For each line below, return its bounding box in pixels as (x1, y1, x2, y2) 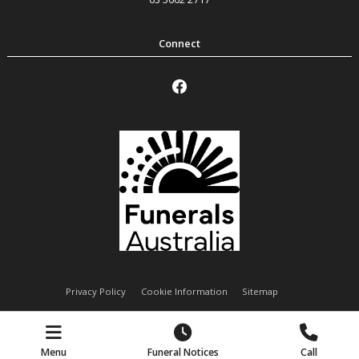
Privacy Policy (65, 284, 126, 297)
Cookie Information (140, 284, 228, 297)
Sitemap (242, 284, 279, 297)
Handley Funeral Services (122, 323, 237, 337)
